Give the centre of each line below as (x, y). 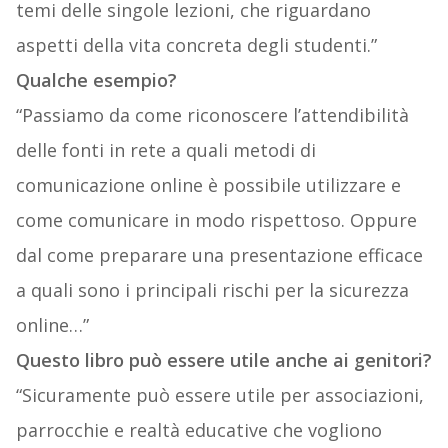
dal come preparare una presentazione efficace (219, 255)
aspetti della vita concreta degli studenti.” (196, 45)
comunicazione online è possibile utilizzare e (208, 185)
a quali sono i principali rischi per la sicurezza (212, 290)
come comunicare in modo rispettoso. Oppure (216, 220)
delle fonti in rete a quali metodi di (165, 150)
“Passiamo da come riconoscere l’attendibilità (212, 115)
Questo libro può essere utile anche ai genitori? (223, 360)
